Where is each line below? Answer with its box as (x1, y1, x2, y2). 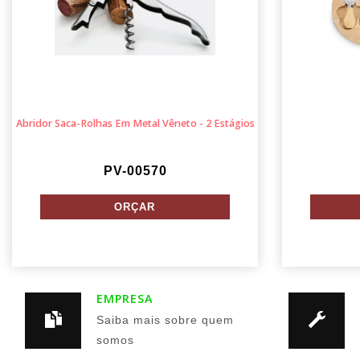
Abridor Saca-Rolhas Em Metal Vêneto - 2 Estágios (15, 117, 255, 130)
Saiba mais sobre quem (96, 313, 235, 327)
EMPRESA (96, 291, 154, 306)
